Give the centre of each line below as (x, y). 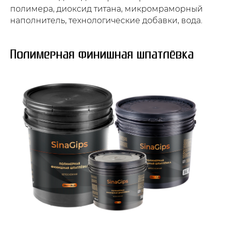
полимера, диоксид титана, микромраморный (106, 9)
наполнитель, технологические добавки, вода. (106, 20)
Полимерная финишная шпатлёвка (102, 54)
